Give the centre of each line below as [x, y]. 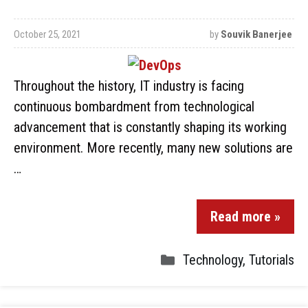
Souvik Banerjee [256, 34]
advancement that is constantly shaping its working [150, 127]
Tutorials [272, 260]
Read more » [245, 217]
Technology [213, 260]
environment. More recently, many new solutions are [153, 148]
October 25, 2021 [47, 34]
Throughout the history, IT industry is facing [129, 86]
